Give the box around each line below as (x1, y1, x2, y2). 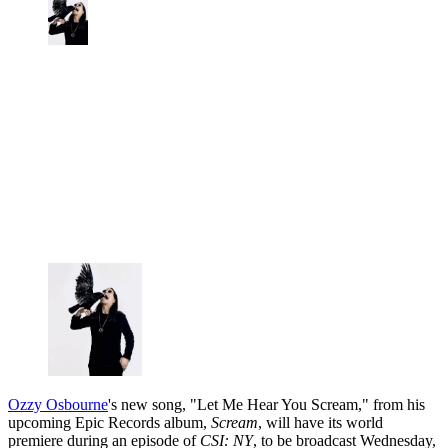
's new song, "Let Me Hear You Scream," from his (108, 395, 425, 413)
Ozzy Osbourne (8, 395, 108, 413)
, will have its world (258, 413, 383, 431)
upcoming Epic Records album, (8, 413, 211, 431)
